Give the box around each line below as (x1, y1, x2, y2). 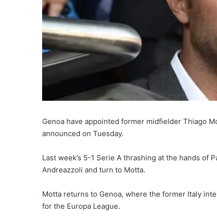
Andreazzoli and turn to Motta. (42, 165, 145, 175)
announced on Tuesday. (42, 129, 124, 139)
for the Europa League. (42, 201, 120, 211)
